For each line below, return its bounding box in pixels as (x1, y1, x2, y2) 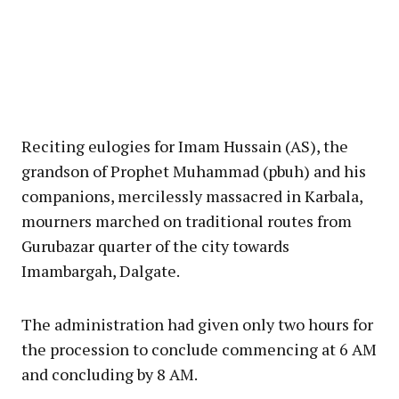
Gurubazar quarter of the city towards (21, 234, 289, 256)
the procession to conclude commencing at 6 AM (21, 338, 377, 360)
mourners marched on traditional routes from (21, 209, 352, 232)
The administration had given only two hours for (21, 313, 373, 335)
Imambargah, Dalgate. (21, 259, 180, 281)
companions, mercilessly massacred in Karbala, (21, 184, 362, 207)
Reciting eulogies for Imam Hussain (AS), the (21, 134, 348, 157)
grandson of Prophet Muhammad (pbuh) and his (21, 159, 366, 182)
